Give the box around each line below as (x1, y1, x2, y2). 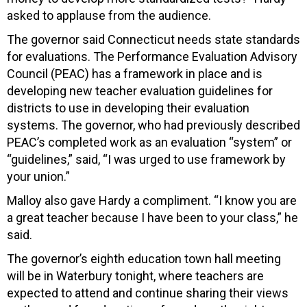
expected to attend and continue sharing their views (7, 285, 288, 300)
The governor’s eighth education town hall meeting (7, 251, 281, 266)
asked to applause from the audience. (7, 8, 211, 23)
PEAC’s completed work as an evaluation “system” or (7, 134, 292, 149)
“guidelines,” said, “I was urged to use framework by (7, 151, 286, 167)
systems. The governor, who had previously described (7, 117, 300, 132)
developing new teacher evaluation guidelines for (7, 83, 273, 98)
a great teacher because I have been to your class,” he (7, 210, 298, 225)
